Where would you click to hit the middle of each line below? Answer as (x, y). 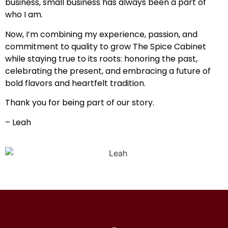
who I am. (24, 15)
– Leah (18, 122)
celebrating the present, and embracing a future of (108, 71)
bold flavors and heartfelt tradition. (75, 83)
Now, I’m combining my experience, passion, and (101, 34)
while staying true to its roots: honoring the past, (101, 59)
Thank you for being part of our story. (80, 103)
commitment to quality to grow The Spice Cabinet (106, 46)
